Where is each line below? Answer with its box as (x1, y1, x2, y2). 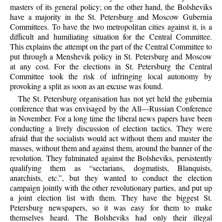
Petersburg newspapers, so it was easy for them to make (10, 202, 212, 213)
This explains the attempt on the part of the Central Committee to (10, 41, 212, 52)
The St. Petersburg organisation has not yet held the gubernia (18, 93, 212, 104)
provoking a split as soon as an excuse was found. (10, 80, 164, 91)
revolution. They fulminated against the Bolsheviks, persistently (10, 152, 212, 163)
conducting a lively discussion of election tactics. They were (10, 122, 212, 133)
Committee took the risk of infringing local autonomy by (10, 70, 212, 81)
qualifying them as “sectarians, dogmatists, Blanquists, (10, 162, 212, 173)
